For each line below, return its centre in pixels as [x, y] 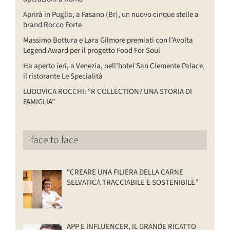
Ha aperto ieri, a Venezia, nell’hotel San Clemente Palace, [114, 66]
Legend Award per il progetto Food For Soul [92, 51]
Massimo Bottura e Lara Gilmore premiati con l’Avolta [108, 41]
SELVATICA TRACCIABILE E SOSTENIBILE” [132, 183]
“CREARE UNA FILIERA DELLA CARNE [125, 172]
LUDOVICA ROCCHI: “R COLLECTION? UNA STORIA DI [108, 92]
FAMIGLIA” [39, 102]
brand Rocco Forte [52, 25]
